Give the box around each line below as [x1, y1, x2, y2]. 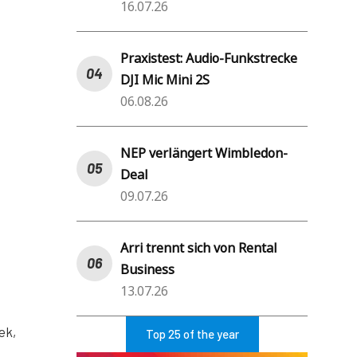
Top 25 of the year [145, 326, 239, 341]
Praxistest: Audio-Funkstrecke [120, 49, 297, 67]
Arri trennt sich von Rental [120, 238, 277, 257]
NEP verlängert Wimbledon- [120, 143, 288, 162]
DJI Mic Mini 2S [120, 70, 210, 88]
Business [120, 260, 175, 278]
